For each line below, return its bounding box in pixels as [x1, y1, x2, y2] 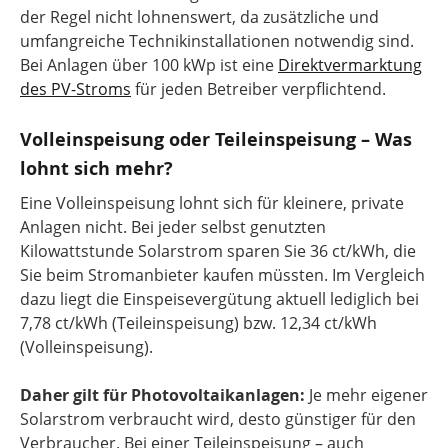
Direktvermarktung [278, 54, 422, 76]
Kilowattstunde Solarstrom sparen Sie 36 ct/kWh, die [20, 240, 416, 262]
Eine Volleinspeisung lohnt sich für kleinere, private [20, 192, 404, 214]
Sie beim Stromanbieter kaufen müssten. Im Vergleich [20, 264, 425, 286]
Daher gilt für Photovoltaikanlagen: [20, 384, 305, 406]
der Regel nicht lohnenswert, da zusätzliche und [20, 6, 379, 28]
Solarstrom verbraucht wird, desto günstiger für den [20, 408, 416, 430]
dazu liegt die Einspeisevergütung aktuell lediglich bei [20, 288, 419, 310]
